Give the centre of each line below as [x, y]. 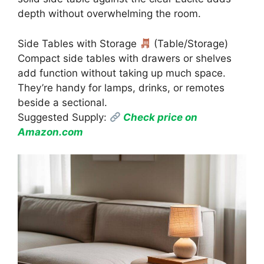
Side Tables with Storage [79, 43]
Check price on [159, 117]
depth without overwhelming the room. [109, 14]
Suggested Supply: [64, 117]
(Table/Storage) [190, 43]
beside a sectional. [62, 102]
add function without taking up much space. [122, 73]
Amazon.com [50, 132]
